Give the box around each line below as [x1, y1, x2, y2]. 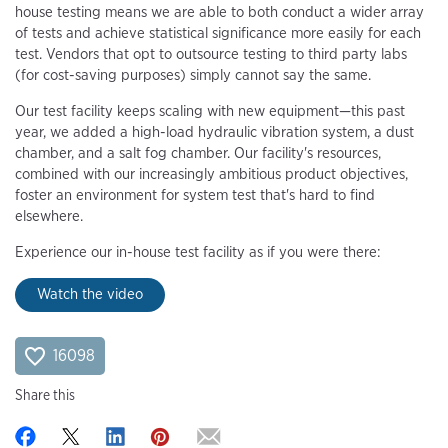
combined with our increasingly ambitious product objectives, [15, 164, 408, 183]
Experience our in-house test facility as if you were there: [15, 242, 381, 261]
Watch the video [37, 285, 143, 304]
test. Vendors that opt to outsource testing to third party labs [15, 44, 407, 63]
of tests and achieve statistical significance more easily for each [15, 23, 421, 42]
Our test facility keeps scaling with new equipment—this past [15, 101, 405, 120]
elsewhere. [15, 206, 83, 225]
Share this [15, 387, 75, 404]
